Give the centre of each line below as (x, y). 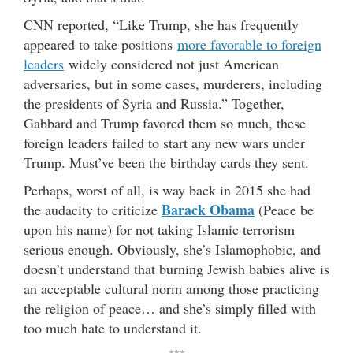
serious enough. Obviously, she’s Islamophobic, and (172, 249)
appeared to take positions (100, 44)
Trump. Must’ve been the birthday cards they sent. (166, 162)
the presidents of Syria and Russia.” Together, (154, 103)
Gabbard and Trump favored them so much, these (165, 123)
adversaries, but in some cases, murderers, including (173, 83)
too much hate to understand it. (113, 327)
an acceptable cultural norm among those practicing (171, 288)
